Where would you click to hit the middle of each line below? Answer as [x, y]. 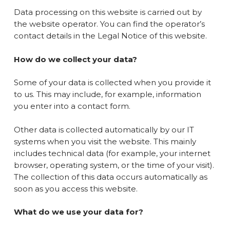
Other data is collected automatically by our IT [104, 129]
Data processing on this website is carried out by [108, 12]
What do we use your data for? [78, 212]
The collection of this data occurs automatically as [110, 177]
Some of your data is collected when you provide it [112, 82]
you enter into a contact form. [72, 106]
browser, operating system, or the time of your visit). [114, 165]
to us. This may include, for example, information [107, 94]
